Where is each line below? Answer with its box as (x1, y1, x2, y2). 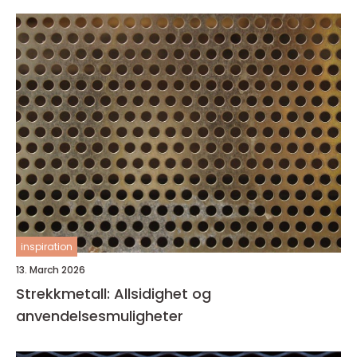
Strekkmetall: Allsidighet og (16, 283, 211, 304)
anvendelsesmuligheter (16, 305, 183, 326)
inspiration (21, 239, 73, 253)
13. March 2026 (16, 262, 85, 277)
